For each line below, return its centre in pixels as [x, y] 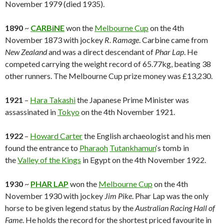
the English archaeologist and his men [146, 136]
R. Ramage [122, 40]
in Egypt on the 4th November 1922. [143, 160]
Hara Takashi [53, 100]
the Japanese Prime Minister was [132, 100]
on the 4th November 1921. [127, 112]
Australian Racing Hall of [175, 208]
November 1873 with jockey [55, 40]
